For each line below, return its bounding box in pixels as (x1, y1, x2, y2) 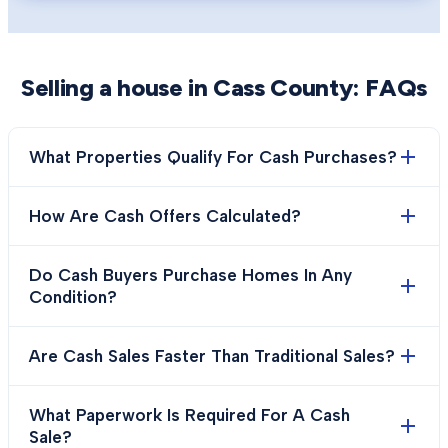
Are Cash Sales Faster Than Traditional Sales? (29, 346, 395, 366)
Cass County (213, 73, 353, 102)
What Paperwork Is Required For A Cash (29, 405, 350, 425)
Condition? (29, 287, 117, 307)
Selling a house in (20, 73, 214, 102)
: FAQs (352, 73, 428, 102)
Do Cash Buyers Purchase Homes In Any (29, 265, 352, 285)
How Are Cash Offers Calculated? (29, 206, 301, 226)
